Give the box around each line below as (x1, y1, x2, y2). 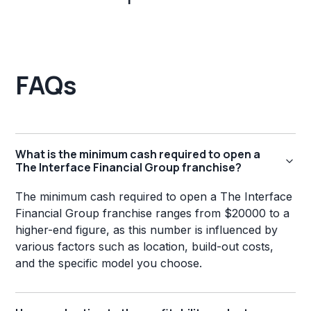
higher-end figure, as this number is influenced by (15, 223, 278, 237)
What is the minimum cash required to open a (15, 146, 261, 162)
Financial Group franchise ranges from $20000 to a (15, 206, 290, 221)
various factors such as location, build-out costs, (15, 239, 274, 254)
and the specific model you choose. (15, 256, 203, 271)
